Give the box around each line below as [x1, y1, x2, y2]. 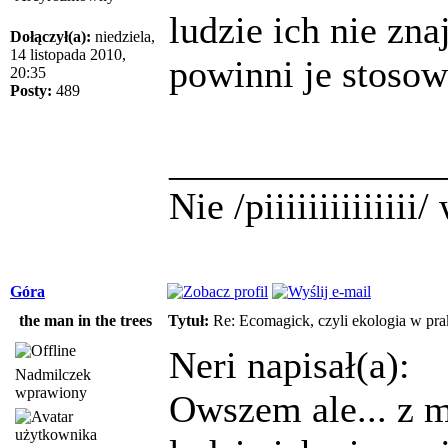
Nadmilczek [15, 365, 91, 383]
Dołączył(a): [10, 27, 91, 45]
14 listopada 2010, [10, 45, 126, 63]
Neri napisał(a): [169, 343, 410, 386]
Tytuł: [168, 311, 209, 329]
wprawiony [15, 383, 87, 401]
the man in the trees [18, 311, 152, 329]
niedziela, [91, 27, 155, 45]
